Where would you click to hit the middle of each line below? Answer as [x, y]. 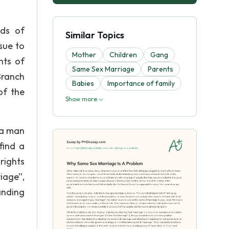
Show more [82, 99]
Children [123, 55]
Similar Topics [95, 35]
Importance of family [141, 83]
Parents [161, 69]
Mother [84, 55]
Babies [83, 83]
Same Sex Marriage [103, 69]
